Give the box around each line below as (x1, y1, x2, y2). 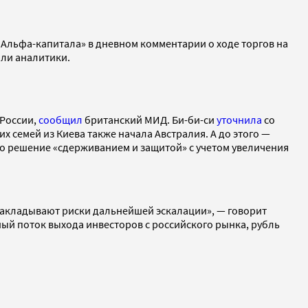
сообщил (38, 112, 82, 126)
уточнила (217, 112, 262, 126)
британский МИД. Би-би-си (82, 112, 217, 126)
